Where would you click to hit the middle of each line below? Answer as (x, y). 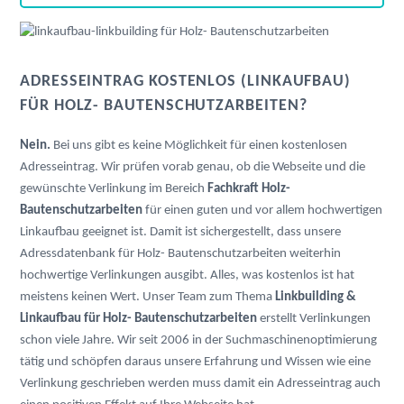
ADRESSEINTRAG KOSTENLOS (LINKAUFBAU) (185, 82)
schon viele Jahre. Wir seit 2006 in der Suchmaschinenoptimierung (198, 340)
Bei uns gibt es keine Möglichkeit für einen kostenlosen (199, 145)
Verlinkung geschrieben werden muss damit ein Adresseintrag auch (200, 383)
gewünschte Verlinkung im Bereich (114, 188)
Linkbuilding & (316, 297)
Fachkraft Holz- (249, 188)
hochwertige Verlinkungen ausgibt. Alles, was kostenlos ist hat (187, 275)
